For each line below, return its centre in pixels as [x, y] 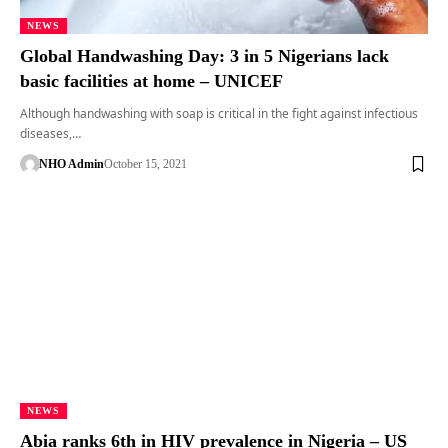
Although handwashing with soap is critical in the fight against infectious [219, 114]
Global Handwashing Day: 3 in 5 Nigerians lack [204, 56]
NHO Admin [71, 164]
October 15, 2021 [145, 164]
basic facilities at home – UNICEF [151, 81]
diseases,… [50, 134]
